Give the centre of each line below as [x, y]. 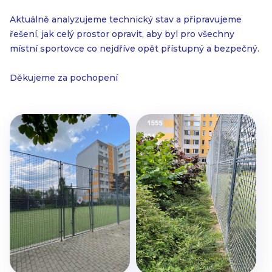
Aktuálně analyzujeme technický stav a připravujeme [126, 19]
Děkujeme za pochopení [64, 78]
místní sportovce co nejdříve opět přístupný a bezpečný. [134, 49]
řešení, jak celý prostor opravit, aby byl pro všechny [122, 34]
